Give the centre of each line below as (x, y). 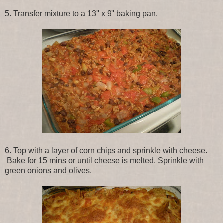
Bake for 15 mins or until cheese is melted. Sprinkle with (104, 160)
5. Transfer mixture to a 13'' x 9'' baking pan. (81, 13)
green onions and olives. (48, 170)
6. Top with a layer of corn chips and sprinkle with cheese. (106, 150)
